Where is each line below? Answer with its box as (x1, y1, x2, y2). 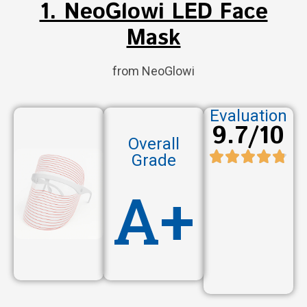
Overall (127, 134, 180, 153)
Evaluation (209, 106, 287, 125)
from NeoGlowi (112, 63, 195, 78)
